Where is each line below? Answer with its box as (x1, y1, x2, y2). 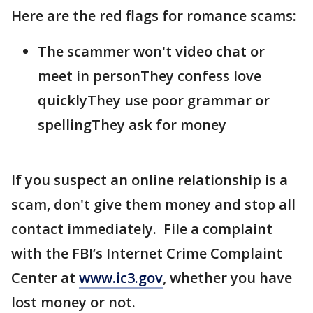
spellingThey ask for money (38, 115, 226, 134)
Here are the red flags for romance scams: (11, 6, 296, 25)
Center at (11, 268, 79, 287)
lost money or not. (11, 293, 136, 312)
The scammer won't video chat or (38, 42, 265, 61)
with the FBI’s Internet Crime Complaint (11, 244, 282, 263)
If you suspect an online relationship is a (11, 170, 288, 189)
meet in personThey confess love (38, 66, 261, 85)
